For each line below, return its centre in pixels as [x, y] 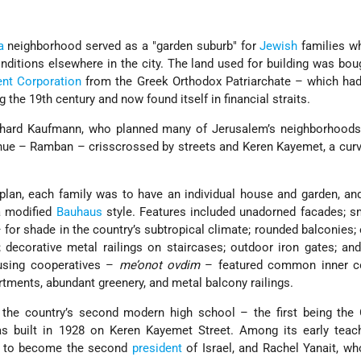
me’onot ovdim [159, 266]
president [157, 349]
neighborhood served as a [78, 46]
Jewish [279, 46]
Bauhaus [79, 212]
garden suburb [194, 46]
